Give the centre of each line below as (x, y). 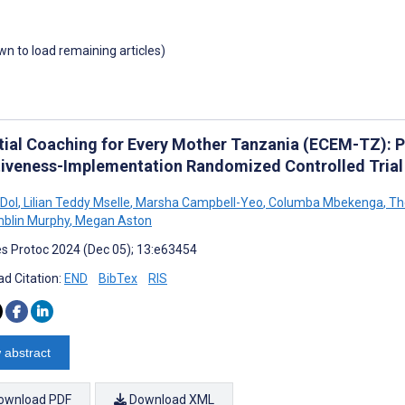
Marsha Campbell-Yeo (198, 202)
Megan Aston (112, 220)
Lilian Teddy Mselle (75, 202)
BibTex (118, 278)
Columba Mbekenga (325, 202)
